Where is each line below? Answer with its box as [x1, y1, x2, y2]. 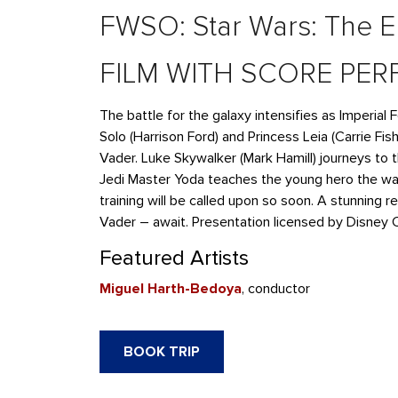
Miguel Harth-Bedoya [99, 280, 242, 298]
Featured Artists [99, 245, 249, 271]
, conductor [242, 280, 310, 298]
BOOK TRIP [123, 343, 200, 361]
